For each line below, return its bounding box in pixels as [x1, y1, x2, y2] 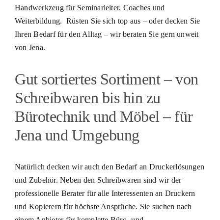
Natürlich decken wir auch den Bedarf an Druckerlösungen [14, 162, 205, 171]
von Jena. [14, 43, 46, 52]
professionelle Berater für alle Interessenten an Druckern [14, 189, 195, 197]
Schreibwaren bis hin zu [14, 88, 161, 107]
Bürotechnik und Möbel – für [14, 107, 193, 125]
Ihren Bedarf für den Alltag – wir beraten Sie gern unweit [14, 29, 199, 38]
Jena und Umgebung [14, 126, 139, 144]
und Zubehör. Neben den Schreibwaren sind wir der [14, 175, 182, 184]
